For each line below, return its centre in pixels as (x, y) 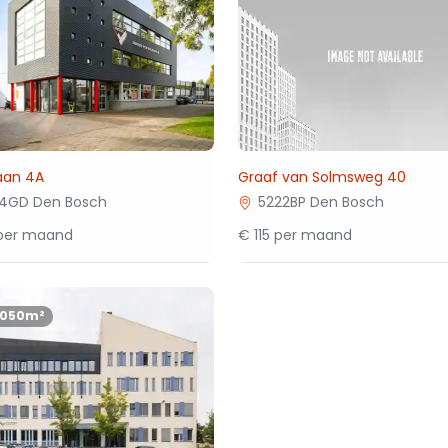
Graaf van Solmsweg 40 (322, 177)
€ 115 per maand (295, 235)
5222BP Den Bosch (321, 202)
